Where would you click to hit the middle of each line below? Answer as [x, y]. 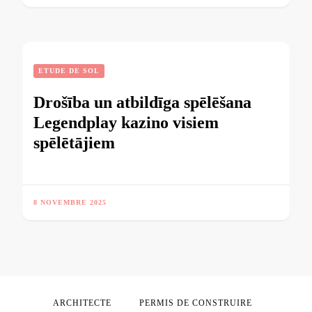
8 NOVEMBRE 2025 [70, 203]
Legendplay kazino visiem [126, 123]
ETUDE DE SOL [69, 71]
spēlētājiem [74, 143]
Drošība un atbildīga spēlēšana [142, 103]
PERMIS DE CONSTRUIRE [196, 303]
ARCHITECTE [82, 303]
